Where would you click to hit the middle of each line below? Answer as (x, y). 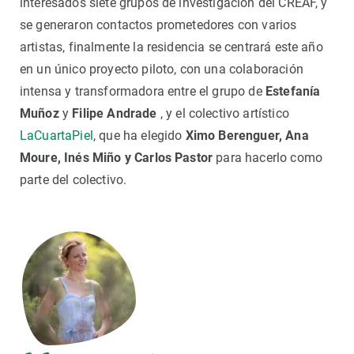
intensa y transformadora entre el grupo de (143, 91)
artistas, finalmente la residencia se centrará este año (171, 47)
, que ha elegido (139, 135)
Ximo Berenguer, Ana (247, 135)
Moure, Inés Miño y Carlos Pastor (117, 157)
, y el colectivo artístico (223, 113)
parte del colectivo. (73, 179)
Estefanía (293, 91)
